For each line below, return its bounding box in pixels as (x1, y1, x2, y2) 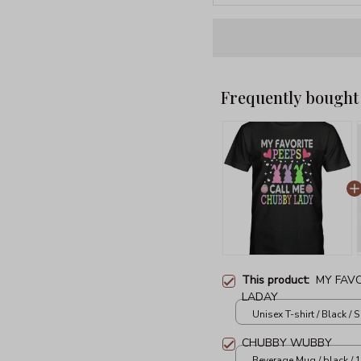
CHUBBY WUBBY (242, 334, 332, 351)
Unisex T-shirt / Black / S (252, 308, 359, 322)
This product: (242, 272, 316, 288)
